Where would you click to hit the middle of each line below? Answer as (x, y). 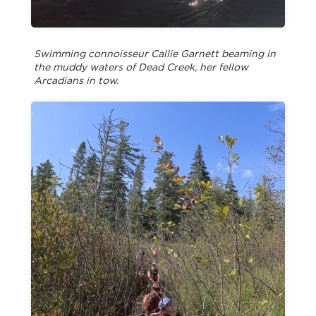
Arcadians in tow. (76, 80)
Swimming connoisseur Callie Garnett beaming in (155, 54)
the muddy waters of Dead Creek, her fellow (141, 67)
